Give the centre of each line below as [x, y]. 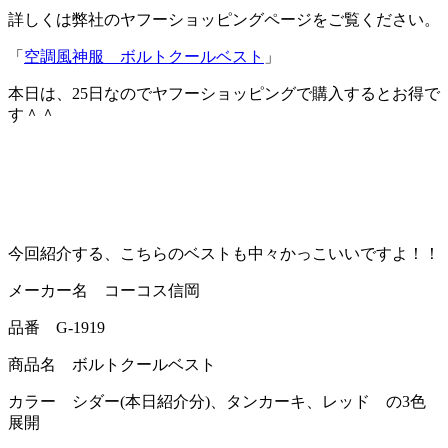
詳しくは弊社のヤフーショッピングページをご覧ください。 [224, 20]
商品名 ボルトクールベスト [112, 365]
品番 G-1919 [56, 328]
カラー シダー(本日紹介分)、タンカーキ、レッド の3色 [217, 402]
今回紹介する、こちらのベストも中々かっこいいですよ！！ [224, 254]
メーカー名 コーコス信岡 [104, 291]
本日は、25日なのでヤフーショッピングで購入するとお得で [224, 94]
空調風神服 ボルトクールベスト [144, 57]
